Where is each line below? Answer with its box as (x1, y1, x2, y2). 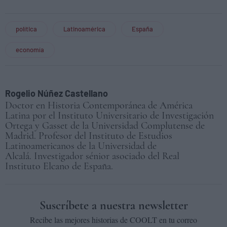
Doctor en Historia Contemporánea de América (5, 99, 193, 111)
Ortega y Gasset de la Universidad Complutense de (5, 119, 205, 132)
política (16, 24, 37, 33)
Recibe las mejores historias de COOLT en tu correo (30, 214, 197, 225)
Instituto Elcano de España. (5, 160, 116, 172)
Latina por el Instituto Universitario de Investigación (5, 109, 214, 122)
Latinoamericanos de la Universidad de (5, 139, 157, 152)
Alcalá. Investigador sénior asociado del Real (5, 149, 179, 162)
